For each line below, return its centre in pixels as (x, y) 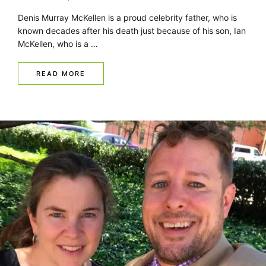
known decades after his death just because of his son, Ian (132, 30)
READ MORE (61, 73)
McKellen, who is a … (58, 43)
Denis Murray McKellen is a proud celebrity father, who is (127, 17)
